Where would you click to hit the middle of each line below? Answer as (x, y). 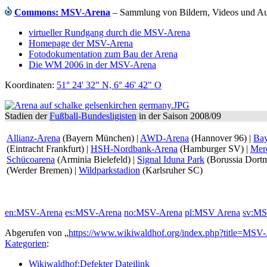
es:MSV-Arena (93, 212)
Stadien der (27, 116)
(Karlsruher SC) (171, 170)
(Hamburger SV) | (214, 149)
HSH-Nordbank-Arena (134, 149)
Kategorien (26, 243)
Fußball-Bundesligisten (93, 116)
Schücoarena (31, 159)
